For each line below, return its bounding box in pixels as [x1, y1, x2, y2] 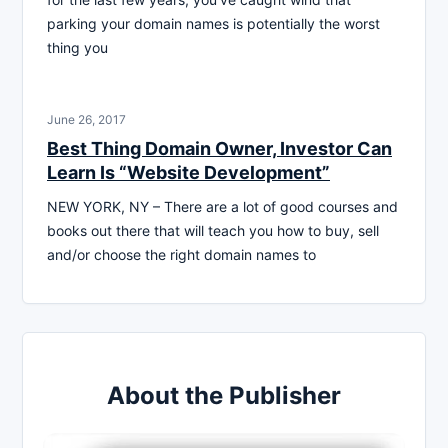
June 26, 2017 [47, 111, 126, 127]
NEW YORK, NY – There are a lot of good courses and [47, 197, 398, 215]
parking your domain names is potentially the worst [47, 14, 380, 32]
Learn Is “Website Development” [47, 161, 330, 183]
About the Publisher [107, 380, 341, 410]
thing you [47, 38, 108, 56]
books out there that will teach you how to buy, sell [47, 221, 379, 239]
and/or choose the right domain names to [47, 245, 316, 263]
